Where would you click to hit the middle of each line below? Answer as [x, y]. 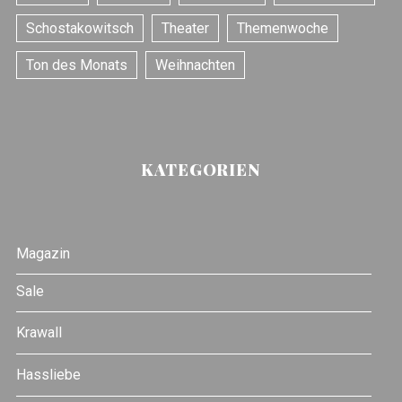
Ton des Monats [76, 65]
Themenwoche [282, 28]
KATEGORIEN [201, 169]
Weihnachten [195, 65]
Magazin [43, 253]
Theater [185, 28]
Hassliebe [48, 375]
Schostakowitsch [79, 28]
